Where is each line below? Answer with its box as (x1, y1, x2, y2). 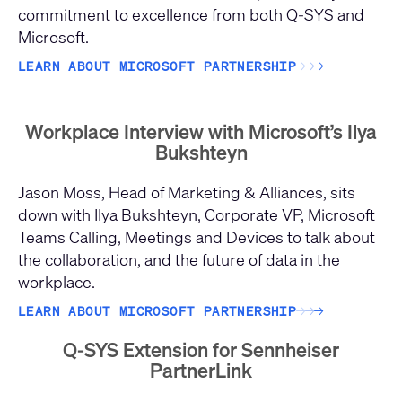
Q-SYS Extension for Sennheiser (63, 337, 339, 363)
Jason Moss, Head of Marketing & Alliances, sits (18, 181, 355, 204)
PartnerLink (150, 358, 252, 384)
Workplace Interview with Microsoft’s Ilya (25, 119, 377, 144)
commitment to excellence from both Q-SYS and (18, 4, 364, 25)
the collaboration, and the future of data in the (18, 249, 340, 271)
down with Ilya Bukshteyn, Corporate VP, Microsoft (18, 204, 375, 226)
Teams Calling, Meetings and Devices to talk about (18, 226, 375, 249)
